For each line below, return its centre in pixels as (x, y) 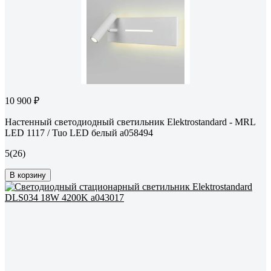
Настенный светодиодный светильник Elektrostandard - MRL (130, 122)
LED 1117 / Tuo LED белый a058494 (79, 133)
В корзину (28, 175)
